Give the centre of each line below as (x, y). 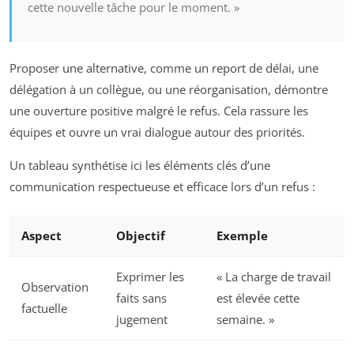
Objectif (141, 235)
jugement (142, 319)
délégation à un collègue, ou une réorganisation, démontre (169, 90)
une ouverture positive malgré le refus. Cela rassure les (159, 111)
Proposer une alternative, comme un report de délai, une (164, 68)
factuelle (44, 308)
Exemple (242, 235)
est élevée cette (258, 298)
